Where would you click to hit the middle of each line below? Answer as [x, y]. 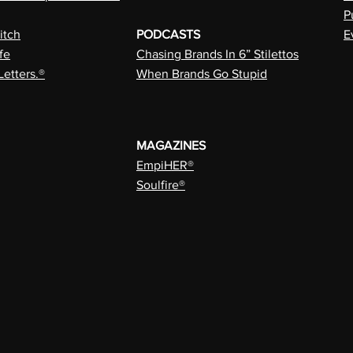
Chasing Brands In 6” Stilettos [217, 54]
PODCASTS [168, 34]
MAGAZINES [171, 145]
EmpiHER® [165, 165]
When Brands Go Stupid [202, 74]
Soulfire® [161, 185]
